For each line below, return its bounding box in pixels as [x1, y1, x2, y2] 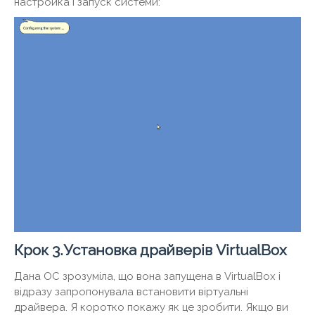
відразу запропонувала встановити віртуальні [14, 285, 248, 298]
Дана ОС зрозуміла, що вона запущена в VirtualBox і [14, 269, 281, 283]
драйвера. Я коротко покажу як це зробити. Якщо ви [14, 300, 288, 314]
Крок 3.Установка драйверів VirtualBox [14, 240, 287, 259]
